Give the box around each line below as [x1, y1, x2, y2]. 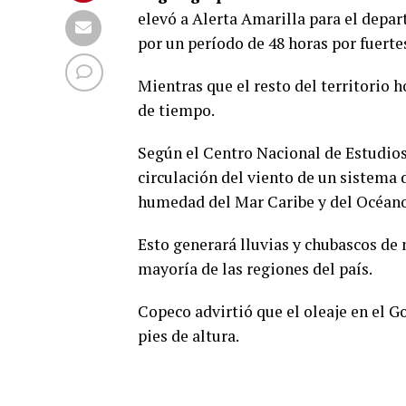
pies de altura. [138, 324, 239, 346]
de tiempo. [138, 99, 215, 121]
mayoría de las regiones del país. [138, 257, 372, 279]
